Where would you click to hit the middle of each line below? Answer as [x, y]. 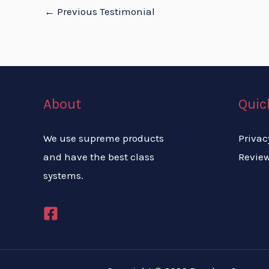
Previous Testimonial [105, 11]
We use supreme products [104, 138]
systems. [63, 176]
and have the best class [99, 157]
